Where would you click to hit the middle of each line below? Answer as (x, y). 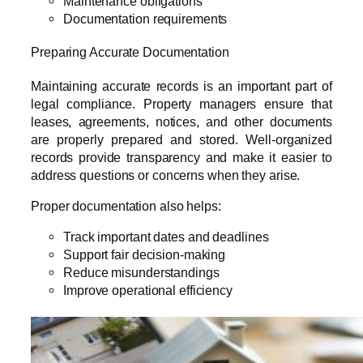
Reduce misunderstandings (141, 273)
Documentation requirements (145, 18)
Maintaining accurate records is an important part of (181, 85)
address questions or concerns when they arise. (166, 175)
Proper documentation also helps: (126, 206)
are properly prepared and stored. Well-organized (181, 139)
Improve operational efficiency (148, 290)
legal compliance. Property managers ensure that (181, 103)
